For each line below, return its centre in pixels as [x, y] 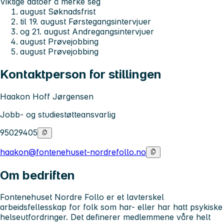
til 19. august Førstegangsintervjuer [85, 22]
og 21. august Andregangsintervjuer [87, 32]
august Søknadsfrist [58, 12]
